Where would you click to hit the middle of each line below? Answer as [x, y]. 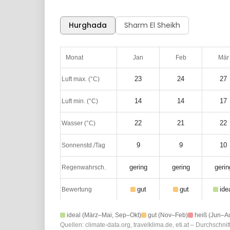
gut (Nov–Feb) [168, 215]
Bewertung [77, 189]
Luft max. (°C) [81, 79]
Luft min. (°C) [80, 101]
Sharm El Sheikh [152, 25]
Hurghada [88, 25]
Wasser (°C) [79, 123]
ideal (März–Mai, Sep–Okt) [104, 215]
